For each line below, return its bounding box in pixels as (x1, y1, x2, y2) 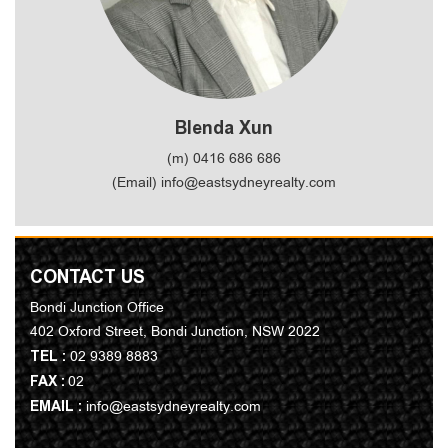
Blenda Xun (175, 116, 273, 139)
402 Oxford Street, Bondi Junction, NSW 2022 (30, 325, 320, 339)
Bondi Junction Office (30, 301, 164, 315)
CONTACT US (30, 265, 145, 288)
